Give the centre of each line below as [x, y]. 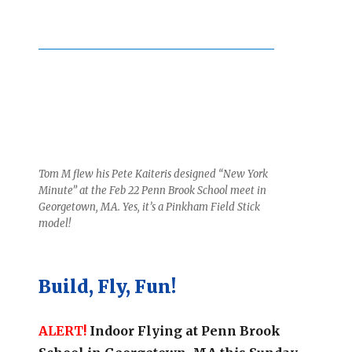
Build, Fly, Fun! [112, 286]
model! [55, 223]
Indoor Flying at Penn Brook [184, 330]
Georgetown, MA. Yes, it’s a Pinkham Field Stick [150, 207]
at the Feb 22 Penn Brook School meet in [172, 190]
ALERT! [63, 330]
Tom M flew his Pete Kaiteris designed [129, 174]
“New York [244, 174]
